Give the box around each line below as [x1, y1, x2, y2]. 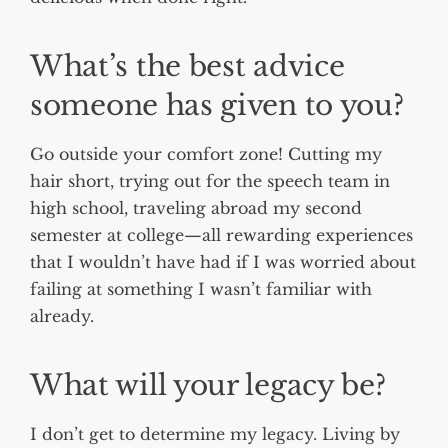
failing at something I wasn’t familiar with [30, 278, 372, 299]
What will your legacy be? [30, 367, 386, 403]
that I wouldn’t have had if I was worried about [30, 251, 416, 272]
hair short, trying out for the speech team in [30, 170, 390, 191]
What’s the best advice [30, 48, 345, 84]
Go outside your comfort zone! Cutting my [30, 143, 382, 164]
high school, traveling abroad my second [30, 197, 362, 218]
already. [30, 305, 94, 326]
